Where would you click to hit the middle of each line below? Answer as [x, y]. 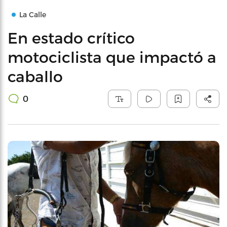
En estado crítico [71, 37]
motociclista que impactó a [112, 57]
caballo [35, 76]
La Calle [33, 14]
